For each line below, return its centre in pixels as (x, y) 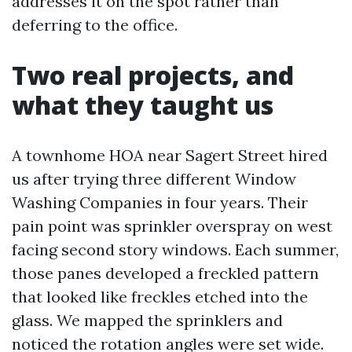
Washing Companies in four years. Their (160, 202)
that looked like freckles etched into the (160, 297)
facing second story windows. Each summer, (175, 249)
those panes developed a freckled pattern (165, 273)
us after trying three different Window (154, 179)
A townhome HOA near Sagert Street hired (170, 155)
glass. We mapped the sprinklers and (147, 320)
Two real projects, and (153, 75)
